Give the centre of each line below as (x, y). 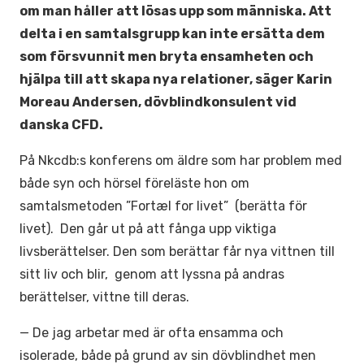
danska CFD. (61, 125)
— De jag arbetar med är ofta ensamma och (152, 333)
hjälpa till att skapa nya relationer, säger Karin (176, 79)
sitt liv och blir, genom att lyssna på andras (152, 274)
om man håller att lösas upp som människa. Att (175, 11)
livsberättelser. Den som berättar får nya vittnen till (177, 251)
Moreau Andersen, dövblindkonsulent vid (158, 102)
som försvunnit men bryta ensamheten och (167, 56)
